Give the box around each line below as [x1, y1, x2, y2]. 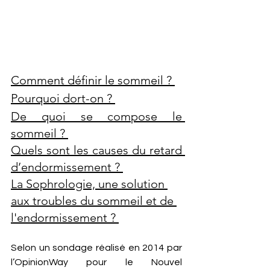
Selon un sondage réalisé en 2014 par [11, 243, 182, 253]
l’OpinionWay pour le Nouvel [11, 257, 182, 267]
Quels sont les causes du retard [11, 143, 182, 157]
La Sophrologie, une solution [11, 177, 168, 191]
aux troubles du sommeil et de [11, 193, 177, 208]
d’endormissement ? [11, 160, 123, 174]
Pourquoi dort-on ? [11, 91, 115, 105]
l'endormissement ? [11, 210, 119, 225]
